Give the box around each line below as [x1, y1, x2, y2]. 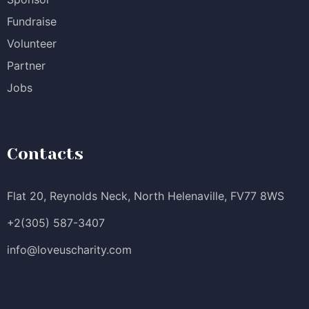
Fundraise [7, 14, 57, 29]
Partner [7, 59, 46, 73]
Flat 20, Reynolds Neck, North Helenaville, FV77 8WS [7, 189, 284, 203]
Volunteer [7, 37, 57, 51]
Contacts [7, 144, 83, 164]
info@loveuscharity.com [7, 243, 132, 257]
